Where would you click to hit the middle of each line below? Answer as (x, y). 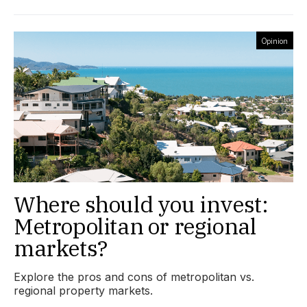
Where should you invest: (141, 204)
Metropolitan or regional (135, 226)
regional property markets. (83, 290)
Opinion (275, 40)
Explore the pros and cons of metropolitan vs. (134, 277)
